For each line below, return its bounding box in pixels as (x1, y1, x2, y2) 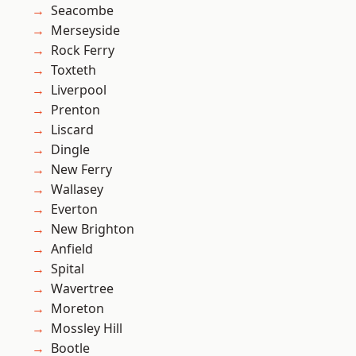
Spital (51, 260, 84, 278)
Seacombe (51, 2, 114, 20)
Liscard (51, 121, 94, 139)
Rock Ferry (51, 41, 114, 60)
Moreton (51, 300, 104, 318)
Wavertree (51, 280, 114, 298)
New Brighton (51, 220, 134, 238)
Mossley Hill (51, 319, 122, 338)
